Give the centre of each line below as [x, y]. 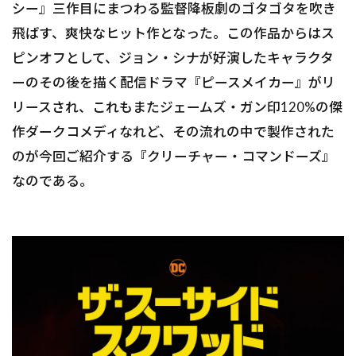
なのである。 [52, 181]
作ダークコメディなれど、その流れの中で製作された [173, 132]
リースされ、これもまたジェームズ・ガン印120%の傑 [177, 107]
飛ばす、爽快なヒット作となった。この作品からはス [173, 33]
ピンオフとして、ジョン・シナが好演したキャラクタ [173, 58]
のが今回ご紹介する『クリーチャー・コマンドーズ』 [174, 157]
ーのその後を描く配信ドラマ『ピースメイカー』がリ [174, 83]
